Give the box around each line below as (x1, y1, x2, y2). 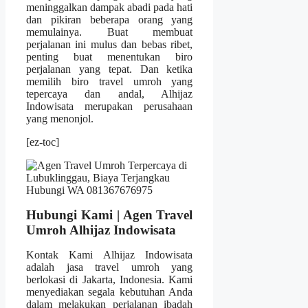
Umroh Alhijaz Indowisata (26, 223, 176, 238)
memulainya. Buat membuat (26, 26, 193, 38)
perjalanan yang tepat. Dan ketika (26, 63, 193, 76)
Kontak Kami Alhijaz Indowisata (26, 249, 193, 261)
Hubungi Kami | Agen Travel (26, 208, 193, 223)
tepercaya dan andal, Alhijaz (26, 88, 193, 100)
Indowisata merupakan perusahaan (26, 100, 193, 113)
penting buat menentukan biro (26, 51, 193, 63)
